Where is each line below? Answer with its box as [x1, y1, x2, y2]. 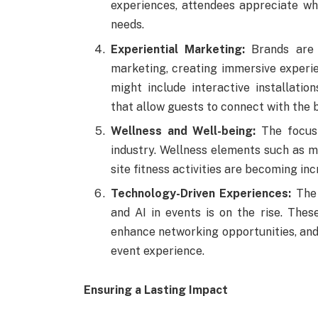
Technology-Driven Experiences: [110, 186, 292, 200]
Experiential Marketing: [110, 42, 246, 56]
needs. [110, 18, 144, 32]
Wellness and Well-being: [110, 124, 256, 138]
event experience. [110, 243, 204, 258]
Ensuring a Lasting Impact [83, 283, 228, 297]
